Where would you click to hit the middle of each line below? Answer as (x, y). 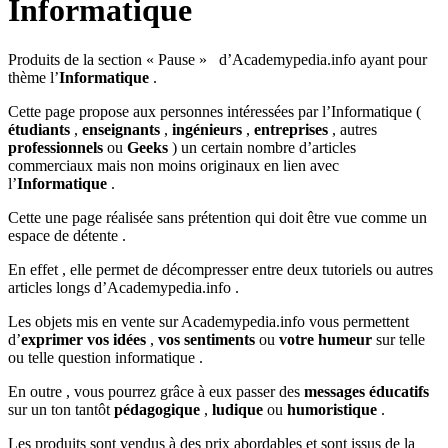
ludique (237, 409)
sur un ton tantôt (61, 409)
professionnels (55, 147)
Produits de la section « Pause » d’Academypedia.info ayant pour (217, 59)
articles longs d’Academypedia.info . (123, 287)
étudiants (39, 129)
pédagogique (157, 409)
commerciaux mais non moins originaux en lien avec (173, 165)
